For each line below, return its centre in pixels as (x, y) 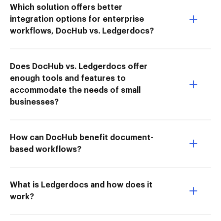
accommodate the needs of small (75, 90)
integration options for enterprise (77, 19)
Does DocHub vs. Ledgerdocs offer (79, 67)
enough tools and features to (68, 78)
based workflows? (46, 149)
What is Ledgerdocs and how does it (81, 185)
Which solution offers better (66, 7)
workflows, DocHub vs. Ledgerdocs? (82, 31)
